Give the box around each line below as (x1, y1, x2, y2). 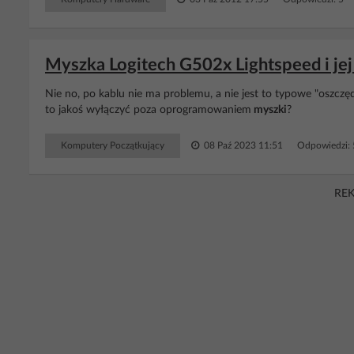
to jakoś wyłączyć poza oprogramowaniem (45, 104, 251, 115)
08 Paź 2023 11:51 (201, 141, 283, 150)
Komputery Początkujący (61, 141, 164, 150)
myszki (251, 104, 287, 115)
